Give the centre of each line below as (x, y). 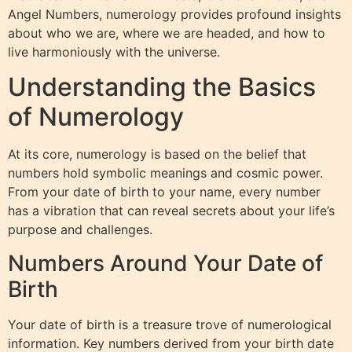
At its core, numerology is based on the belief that (157, 154)
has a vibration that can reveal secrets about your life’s (171, 211)
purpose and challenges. (80, 230)
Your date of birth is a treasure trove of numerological (170, 324)
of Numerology (96, 117)
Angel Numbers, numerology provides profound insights (174, 14)
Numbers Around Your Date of (165, 263)
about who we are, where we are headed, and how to (167, 33)
